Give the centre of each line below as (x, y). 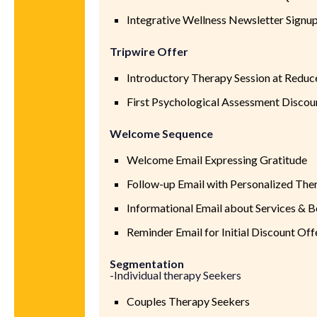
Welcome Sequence (162, 133)
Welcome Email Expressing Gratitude (217, 159)
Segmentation (147, 263)
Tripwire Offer (149, 51)
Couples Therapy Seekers (189, 301)
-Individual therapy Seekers (176, 275)
